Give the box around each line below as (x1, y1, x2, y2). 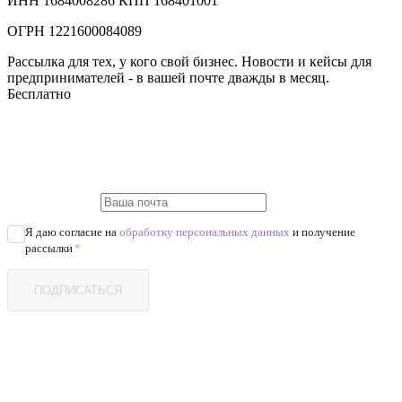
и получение (290, 225, 355, 240)
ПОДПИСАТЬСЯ (34, 284, 122, 298)
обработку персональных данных (119, 225, 290, 240)
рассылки (25, 241, 73, 256)
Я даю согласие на (25, 225, 119, 240)
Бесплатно (7, 86, 71, 102)
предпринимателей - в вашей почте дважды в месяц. (7, 70, 329, 86)
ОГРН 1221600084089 (7, 23, 142, 39)
